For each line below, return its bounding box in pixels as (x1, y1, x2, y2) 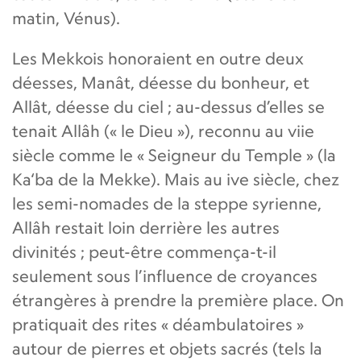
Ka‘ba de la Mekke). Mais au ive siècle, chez (12, 168, 339, 189)
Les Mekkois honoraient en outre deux (12, 48, 304, 68)
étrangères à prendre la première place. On (12, 289, 344, 310)
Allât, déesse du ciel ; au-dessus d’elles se (12, 96, 325, 117)
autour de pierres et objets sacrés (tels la (12, 338, 322, 359)
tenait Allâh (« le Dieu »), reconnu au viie (12, 120, 314, 141)
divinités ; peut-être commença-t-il (12, 241, 276, 262)
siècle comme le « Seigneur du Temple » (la (12, 144, 336, 165)
